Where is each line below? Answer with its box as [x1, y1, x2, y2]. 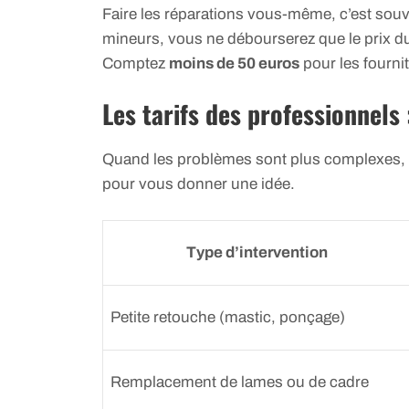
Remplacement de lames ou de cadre [110, 372, 369, 391]
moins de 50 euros [169, 54, 299, 72]
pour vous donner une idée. [102, 175, 295, 194]
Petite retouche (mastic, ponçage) [110, 308, 345, 326]
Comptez [102, 54, 169, 72]
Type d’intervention [185, 243, 328, 261]
